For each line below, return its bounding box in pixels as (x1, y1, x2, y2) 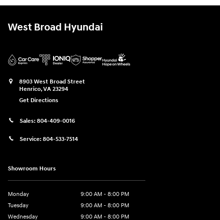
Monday (8, 190, 29, 198)
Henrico (19, 85, 41, 93)
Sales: (20, 117, 37, 125)
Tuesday (8, 201, 28, 209)
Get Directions (19, 96, 58, 104)
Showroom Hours (8, 165, 56, 172)
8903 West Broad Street (19, 78, 85, 85)
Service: (20, 136, 43, 143)
